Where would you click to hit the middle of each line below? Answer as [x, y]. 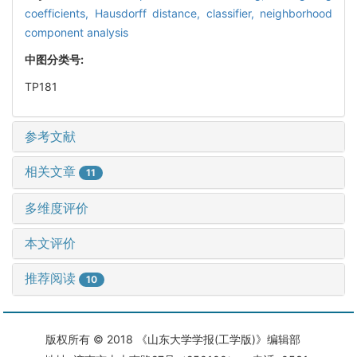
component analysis [76, 32]
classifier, [233, 13]
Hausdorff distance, [150, 13]
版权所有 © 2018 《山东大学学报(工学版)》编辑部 [178, 339]
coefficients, [60, 13]
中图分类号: [55, 59]
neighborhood [296, 13]
